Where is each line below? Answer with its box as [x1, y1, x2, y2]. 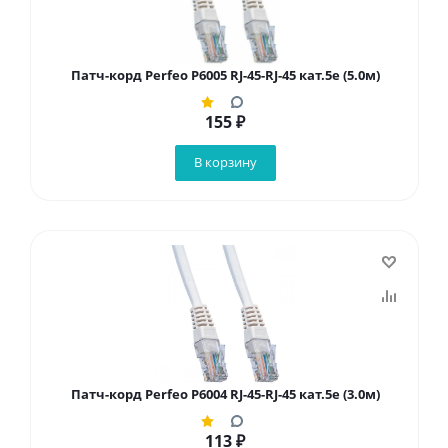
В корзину [193, 153, 257, 171]
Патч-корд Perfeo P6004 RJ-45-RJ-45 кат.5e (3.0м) [70, 385, 380, 403]
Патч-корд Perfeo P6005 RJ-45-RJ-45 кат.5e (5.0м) [70, 66, 380, 84]
